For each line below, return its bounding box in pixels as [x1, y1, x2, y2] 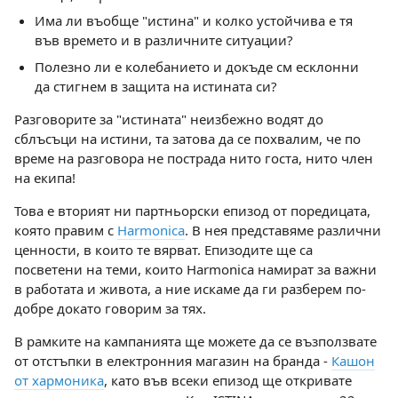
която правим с [14, 220, 117, 239]
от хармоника [14, 370, 104, 389]
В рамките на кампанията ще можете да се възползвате [14, 331, 377, 350]
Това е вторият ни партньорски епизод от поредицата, [14, 201, 370, 219]
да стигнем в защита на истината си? [34, 76, 277, 95]
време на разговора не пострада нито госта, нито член [14, 148, 373, 167]
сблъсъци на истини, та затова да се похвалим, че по [14, 129, 361, 147]
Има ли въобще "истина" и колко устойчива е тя [34, 12, 353, 29]
